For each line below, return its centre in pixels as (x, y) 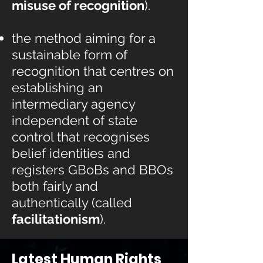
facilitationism (56, 219)
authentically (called (72, 203)
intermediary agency (73, 104)
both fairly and (55, 186)
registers (40, 170)
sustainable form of (70, 55)
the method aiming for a (84, 38)
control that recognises (81, 137)
